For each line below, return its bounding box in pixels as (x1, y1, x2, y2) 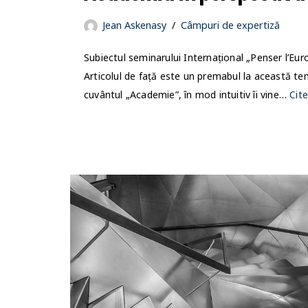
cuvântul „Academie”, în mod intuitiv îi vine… (84, 88, 290, 102)
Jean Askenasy (102, 19, 166, 32)
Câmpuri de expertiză (181, 19, 280, 32)
